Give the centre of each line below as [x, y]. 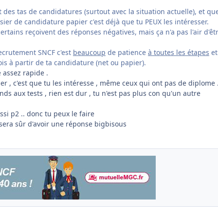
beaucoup [89, 53]
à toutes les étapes [179, 53]
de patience [127, 53]
